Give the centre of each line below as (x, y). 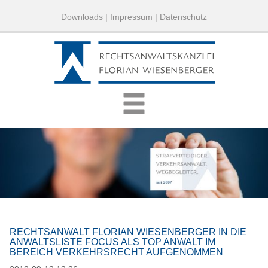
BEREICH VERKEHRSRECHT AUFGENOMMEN (117, 252)
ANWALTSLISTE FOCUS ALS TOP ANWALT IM (113, 241)
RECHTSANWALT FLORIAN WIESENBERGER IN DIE (128, 231)
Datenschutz (183, 17)
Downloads (83, 17)
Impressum (131, 17)
